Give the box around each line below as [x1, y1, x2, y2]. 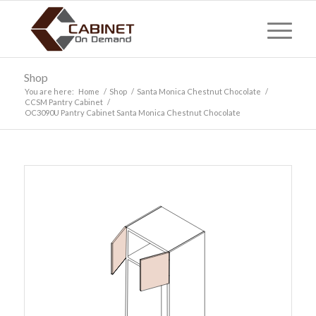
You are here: [24, 87, 74, 96]
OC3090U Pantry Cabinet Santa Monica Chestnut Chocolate [24, 108, 241, 117]
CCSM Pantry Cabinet [24, 97, 103, 107]
